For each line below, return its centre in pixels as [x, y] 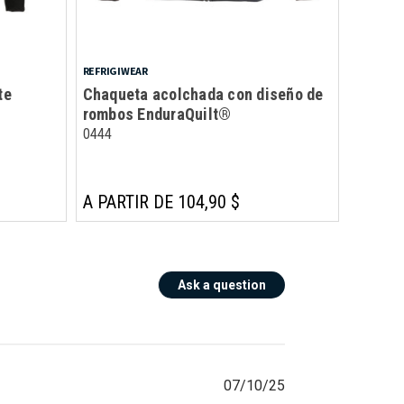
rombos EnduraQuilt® [157, 114]
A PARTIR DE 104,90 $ [161, 202]
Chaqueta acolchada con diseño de [203, 94]
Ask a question [222, 285]
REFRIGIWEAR [115, 70]
